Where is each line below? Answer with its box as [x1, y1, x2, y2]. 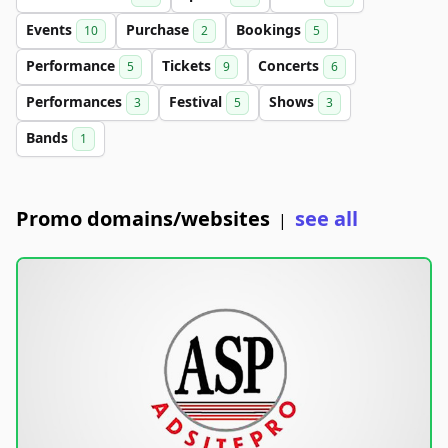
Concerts [258, 56, 323, 75]
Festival [169, 92, 226, 111]
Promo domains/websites [16, 205, 270, 232]
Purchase [126, 20, 193, 39]
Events [26, 20, 76, 39]
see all [295, 205, 358, 232]
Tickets [162, 56, 215, 75]
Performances [26, 92, 126, 111]
